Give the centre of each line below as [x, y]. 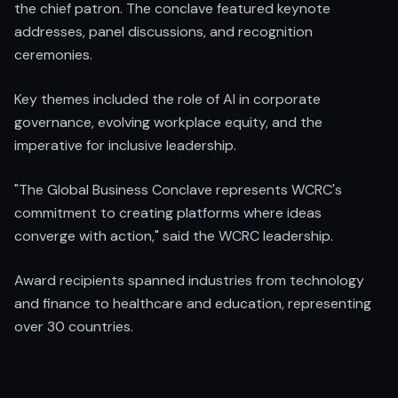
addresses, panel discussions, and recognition [163, 32]
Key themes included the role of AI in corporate [167, 99]
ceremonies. [53, 55]
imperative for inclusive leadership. [125, 145]
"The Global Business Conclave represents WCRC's [178, 190]
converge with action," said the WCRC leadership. [174, 236]
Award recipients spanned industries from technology [189, 280]
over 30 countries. [74, 326]
